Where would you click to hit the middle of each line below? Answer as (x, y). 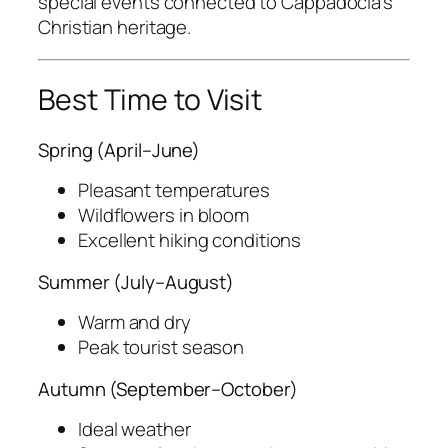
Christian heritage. (115, 27)
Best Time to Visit (150, 100)
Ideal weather (134, 429)
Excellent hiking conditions (190, 240)
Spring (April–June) (119, 149)
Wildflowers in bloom (163, 215)
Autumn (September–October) (168, 388)
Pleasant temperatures (174, 190)
